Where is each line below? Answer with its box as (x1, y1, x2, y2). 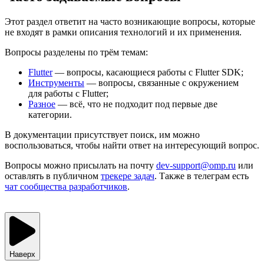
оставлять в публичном (5, 170, 101, 181)
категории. (28, 109, 72, 120)
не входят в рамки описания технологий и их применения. (5, 27, 242, 37)
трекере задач (101, 170, 154, 181)
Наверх (9, 250, 35, 259)
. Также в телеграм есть (154, 170, 249, 181)
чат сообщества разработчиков (5, 181, 127, 192)
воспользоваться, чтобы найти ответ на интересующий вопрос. (5, 140, 259, 150)
